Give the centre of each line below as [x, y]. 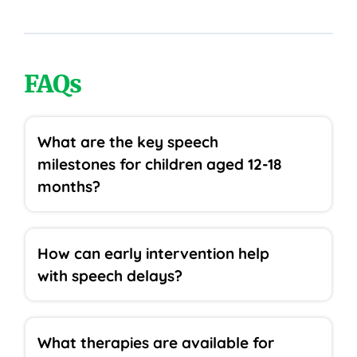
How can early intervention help [153, 253]
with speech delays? [110, 275]
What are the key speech [128, 141]
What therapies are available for [156, 342]
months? [69, 186]
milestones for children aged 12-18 [159, 164]
